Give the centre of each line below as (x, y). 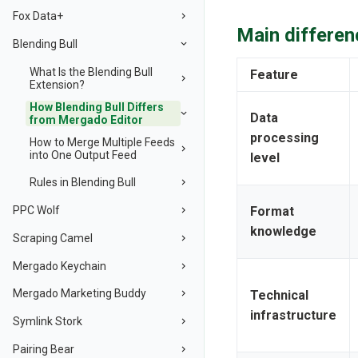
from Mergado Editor (86, 119)
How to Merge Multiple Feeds (102, 142)
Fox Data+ (38, 16)
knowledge (283, 232)
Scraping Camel (53, 238)
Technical (279, 296)
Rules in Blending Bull (83, 183)
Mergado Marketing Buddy (80, 294)
